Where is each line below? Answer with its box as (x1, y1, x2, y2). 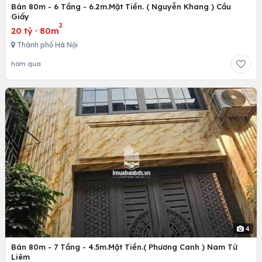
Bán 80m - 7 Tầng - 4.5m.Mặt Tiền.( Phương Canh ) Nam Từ (11, 242, 237, 251)
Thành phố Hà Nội (15, 40, 78, 50)
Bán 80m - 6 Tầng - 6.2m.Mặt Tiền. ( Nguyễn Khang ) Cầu (11, 2, 231, 12)
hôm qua (11, 60, 41, 68)
